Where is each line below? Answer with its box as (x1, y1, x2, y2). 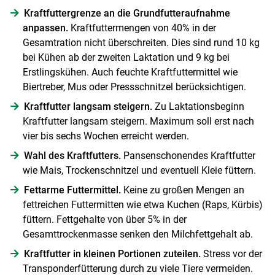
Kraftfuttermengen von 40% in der (68, 21, 216, 34)
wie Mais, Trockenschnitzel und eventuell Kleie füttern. (22, 164, 256, 176)
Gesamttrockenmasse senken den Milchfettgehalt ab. (22, 228, 253, 240)
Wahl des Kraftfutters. (23, 149, 121, 161)
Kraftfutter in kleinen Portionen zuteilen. (23, 247, 201, 260)
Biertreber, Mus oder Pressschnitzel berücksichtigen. (22, 80, 246, 93)
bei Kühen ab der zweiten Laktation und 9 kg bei (22, 51, 230, 63)
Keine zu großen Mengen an (120, 184, 244, 196)
